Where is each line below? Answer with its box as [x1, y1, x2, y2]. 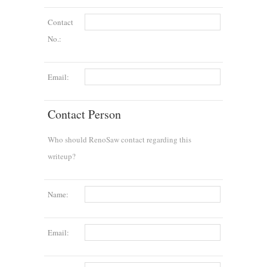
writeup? [48, 150, 76, 162]
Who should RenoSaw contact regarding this [48, 133, 191, 145]
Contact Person [48, 105, 121, 122]
